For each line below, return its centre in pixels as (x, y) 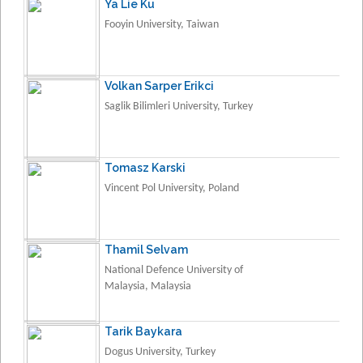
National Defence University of (174, 270)
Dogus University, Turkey (160, 352)
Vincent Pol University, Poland (172, 188)
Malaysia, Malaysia (148, 286)
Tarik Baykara (143, 331)
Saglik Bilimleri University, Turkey (179, 106)
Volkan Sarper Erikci (159, 85)
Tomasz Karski (145, 167)
